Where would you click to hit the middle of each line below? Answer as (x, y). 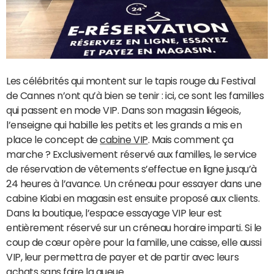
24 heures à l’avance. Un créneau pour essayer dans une (134, 183)
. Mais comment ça (191, 139)
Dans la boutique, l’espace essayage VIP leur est (114, 213)
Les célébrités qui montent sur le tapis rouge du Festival (131, 81)
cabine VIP (124, 139)
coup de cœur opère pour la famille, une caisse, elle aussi (134, 242)
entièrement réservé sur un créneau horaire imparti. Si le (134, 228)
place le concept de (53, 139)
